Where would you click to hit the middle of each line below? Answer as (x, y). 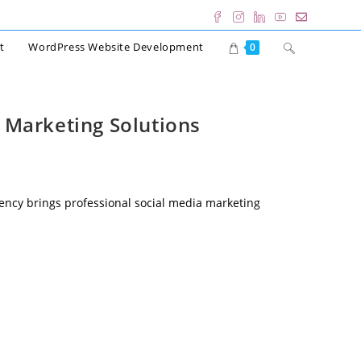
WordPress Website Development (116, 47)
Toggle (300, 46)
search (301, 112)
